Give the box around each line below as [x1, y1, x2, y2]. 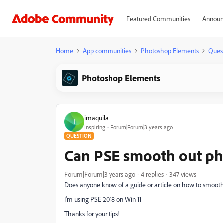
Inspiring [84, 123, 105, 131]
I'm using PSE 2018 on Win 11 [64, 195, 141, 203]
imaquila [84, 113, 109, 122]
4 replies [141, 170, 164, 178]
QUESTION [66, 132, 92, 139]
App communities [83, 46, 131, 55]
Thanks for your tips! [64, 209, 120, 218]
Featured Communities [126, 14, 190, 23]
